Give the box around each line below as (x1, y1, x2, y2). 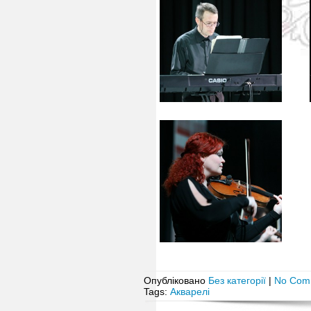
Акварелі (170, 285, 210, 297)
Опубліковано (144, 274, 208, 286)
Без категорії (208, 274, 266, 286)
